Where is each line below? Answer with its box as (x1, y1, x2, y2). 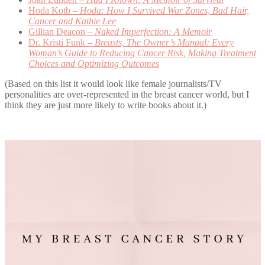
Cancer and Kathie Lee (28, 15, 116, 26)
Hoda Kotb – (28, 5, 80, 15)
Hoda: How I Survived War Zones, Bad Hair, (80, 5, 249, 15)
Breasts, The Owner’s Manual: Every (95, 37, 234, 47)
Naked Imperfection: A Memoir (95, 26, 212, 37)
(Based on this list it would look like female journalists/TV (5, 78, 222, 89)
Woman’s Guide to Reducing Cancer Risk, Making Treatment (28, 47, 256, 58)
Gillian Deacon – (28, 26, 95, 37)
